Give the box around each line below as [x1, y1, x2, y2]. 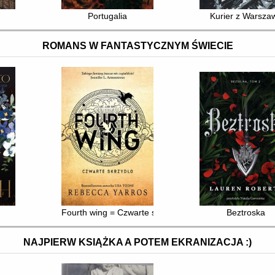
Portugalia [88, 10, 128, 21]
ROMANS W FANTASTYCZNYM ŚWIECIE [42, 41, 233, 51]
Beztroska [226, 207, 265, 217]
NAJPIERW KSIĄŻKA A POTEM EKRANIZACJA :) [23, 237, 252, 248]
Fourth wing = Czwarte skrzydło [61, 207, 184, 217]
